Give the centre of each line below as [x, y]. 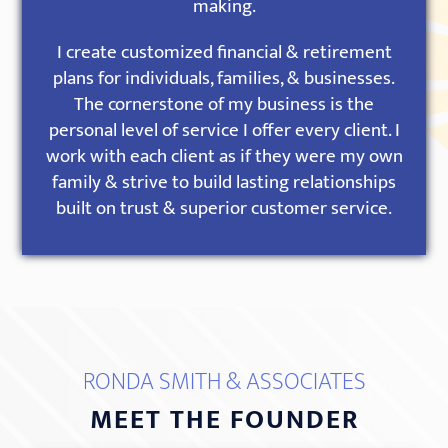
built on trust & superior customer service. [224, 209]
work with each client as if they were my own [224, 157]
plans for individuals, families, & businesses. [224, 79]
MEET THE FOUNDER [224, 419]
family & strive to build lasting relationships [224, 183]
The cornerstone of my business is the [224, 105]
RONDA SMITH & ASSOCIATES [224, 381]
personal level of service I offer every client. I [224, 131]
